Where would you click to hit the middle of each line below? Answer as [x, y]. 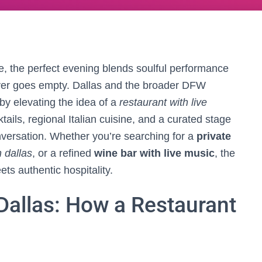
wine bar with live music [154, 153]
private [214, 136]
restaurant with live [163, 102]
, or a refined [63, 153]
